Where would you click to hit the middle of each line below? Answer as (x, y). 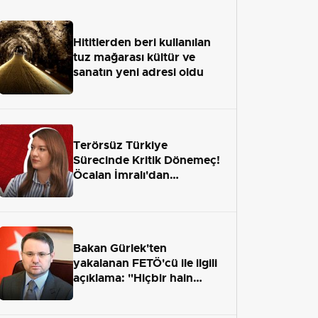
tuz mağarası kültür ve (134, 57)
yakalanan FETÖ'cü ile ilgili (145, 263)
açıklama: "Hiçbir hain (133, 278)
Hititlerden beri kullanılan (142, 43)
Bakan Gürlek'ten (120, 248)
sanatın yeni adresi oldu (138, 72)
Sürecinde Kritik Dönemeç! (147, 160)
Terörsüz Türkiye (120, 146)
